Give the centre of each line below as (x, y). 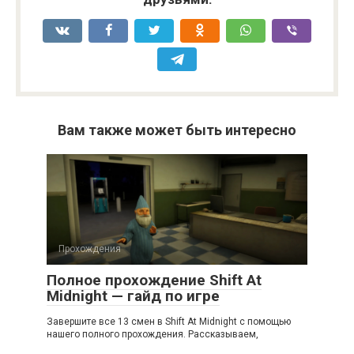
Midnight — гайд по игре (133, 296)
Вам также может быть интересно (177, 130)
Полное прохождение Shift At (154, 280)
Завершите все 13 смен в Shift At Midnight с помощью (169, 321)
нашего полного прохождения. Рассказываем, (153, 334)
